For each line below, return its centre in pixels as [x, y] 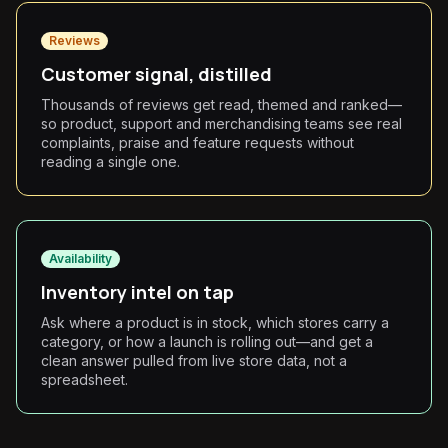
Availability [80, 258]
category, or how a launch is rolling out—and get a [207, 341]
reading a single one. [110, 161]
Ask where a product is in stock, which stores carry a [215, 322]
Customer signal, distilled [156, 74]
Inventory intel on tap [137, 292]
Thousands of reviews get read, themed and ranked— [221, 104]
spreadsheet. [84, 379]
